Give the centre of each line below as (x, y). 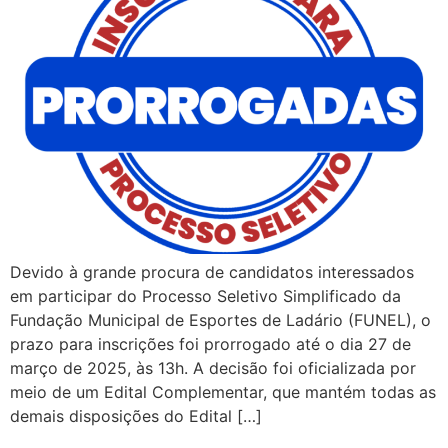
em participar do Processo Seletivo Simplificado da (205, 295)
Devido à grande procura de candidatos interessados (212, 271)
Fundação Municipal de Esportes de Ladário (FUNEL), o (220, 319)
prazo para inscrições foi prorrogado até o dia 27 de (210, 343)
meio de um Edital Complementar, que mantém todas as (223, 391)
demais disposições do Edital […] (136, 415)
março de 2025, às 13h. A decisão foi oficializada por (213, 367)
